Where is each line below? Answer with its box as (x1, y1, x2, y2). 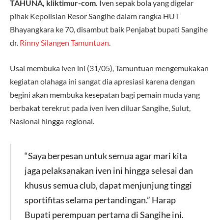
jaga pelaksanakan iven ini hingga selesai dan (24, 165, 193, 176)
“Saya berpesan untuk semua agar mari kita (24, 150, 187, 161)
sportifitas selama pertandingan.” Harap (24, 194, 176, 205)
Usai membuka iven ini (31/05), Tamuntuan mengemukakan (10, 63, 209, 73)
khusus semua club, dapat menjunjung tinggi (24, 179, 192, 191)
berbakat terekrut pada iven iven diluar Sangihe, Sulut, (10, 103, 191, 112)
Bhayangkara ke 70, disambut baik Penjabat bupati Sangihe (10, 25, 208, 34)
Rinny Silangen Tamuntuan (20, 38, 109, 48)
